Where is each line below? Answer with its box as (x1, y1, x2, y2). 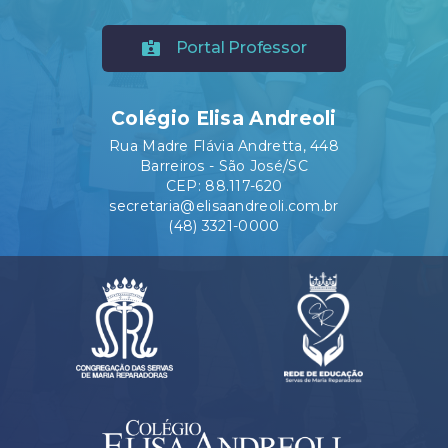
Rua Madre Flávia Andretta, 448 (109, 137, 339, 156)
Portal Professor (175, 38, 307, 58)
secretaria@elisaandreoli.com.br (109, 197, 339, 216)
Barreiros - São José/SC (140, 157, 308, 176)
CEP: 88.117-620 (165, 177, 283, 196)
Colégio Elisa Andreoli (111, 107, 337, 131)
